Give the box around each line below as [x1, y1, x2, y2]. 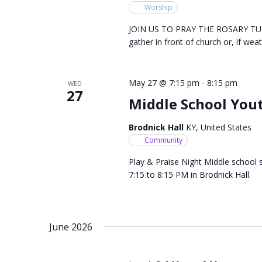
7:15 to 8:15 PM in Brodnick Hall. [128, 168, 251, 180]
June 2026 [49, 220, 92, 233]
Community [144, 135, 182, 145]
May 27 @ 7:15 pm [128, 77, 199, 88]
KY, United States [185, 121, 251, 133]
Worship [144, 2, 173, 12]
